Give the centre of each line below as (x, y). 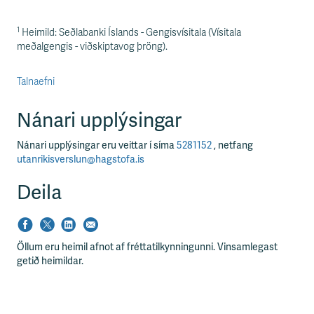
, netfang (233, 146)
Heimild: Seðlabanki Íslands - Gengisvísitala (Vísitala (130, 33)
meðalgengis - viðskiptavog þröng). (92, 47)
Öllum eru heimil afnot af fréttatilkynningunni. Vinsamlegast (147, 247)
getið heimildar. (50, 261)
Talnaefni (36, 82)
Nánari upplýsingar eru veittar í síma (97, 146)
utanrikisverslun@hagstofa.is (81, 160)
